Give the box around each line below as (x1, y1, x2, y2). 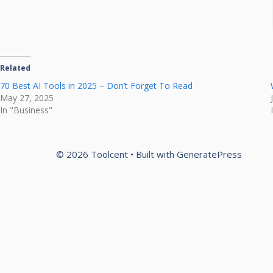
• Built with (128, 147, 177, 160)
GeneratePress (177, 147, 242, 160)
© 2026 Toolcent (56, 147, 128, 160)
